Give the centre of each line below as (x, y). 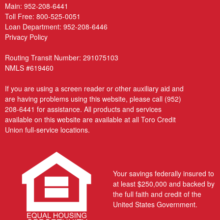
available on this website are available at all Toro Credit (90, 119)
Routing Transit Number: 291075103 (62, 57)
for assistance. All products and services (98, 109)
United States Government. (155, 204)
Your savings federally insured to (163, 173)
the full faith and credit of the (157, 194)
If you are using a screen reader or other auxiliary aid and (94, 88)
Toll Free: (21, 16)
